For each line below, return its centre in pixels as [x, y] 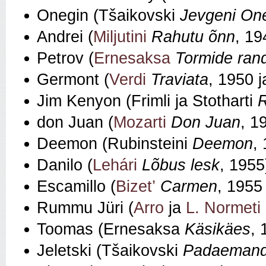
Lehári [115, 165]
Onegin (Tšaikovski [108, 16]
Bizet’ [136, 187]
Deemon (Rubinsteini [115, 144]
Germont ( [73, 80]
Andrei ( [65, 37]
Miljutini [120, 37]
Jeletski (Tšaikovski [110, 251]
